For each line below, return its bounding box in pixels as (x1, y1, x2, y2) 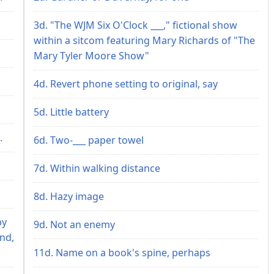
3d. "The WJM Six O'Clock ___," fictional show (34, 18, 237, 32)
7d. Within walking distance (34, 161, 160, 175)
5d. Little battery (34, 105, 109, 119)
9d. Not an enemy (34, 217, 115, 231)
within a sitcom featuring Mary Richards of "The (34, 33, 255, 47)
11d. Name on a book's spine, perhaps (34, 245, 210, 259)
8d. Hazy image (34, 189, 104, 203)
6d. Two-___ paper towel (34, 133, 144, 147)
